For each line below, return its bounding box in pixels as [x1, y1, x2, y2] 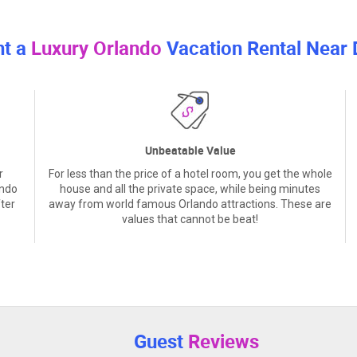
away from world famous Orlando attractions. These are [49, 198, 331, 211]
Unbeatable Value [144, 143, 236, 159]
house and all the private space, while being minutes [60, 182, 320, 196]
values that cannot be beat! [122, 213, 258, 226]
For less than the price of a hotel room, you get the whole [48, 167, 332, 181]
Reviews [188, 328, 259, 355]
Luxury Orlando [30, 35, 162, 61]
